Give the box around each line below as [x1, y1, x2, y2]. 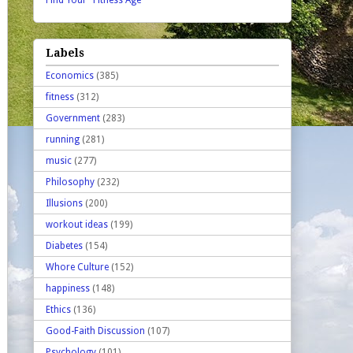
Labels [46, 46, 84, 59]
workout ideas [46, 218, 108, 230]
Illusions [46, 197, 83, 209]
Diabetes [46, 240, 83, 251]
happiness [46, 282, 90, 294]
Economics [46, 69, 94, 81]
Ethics [46, 303, 71, 315]
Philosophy [46, 176, 95, 188]
